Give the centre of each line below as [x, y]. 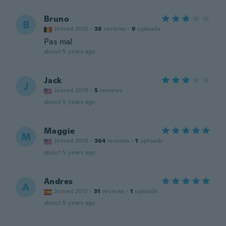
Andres [59, 181]
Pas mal [58, 42]
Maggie [60, 131]
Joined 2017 [71, 191]
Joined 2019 [71, 90]
